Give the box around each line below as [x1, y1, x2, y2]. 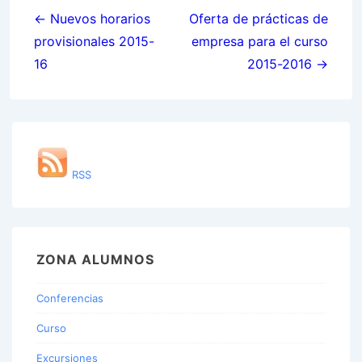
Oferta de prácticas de [189, 11, 328, 27]
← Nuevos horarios [34, 11, 150, 27]
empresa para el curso [192, 33, 328, 49]
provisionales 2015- [34, 33, 154, 49]
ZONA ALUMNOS [36, 251, 154, 267]
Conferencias [36, 291, 103, 305]
